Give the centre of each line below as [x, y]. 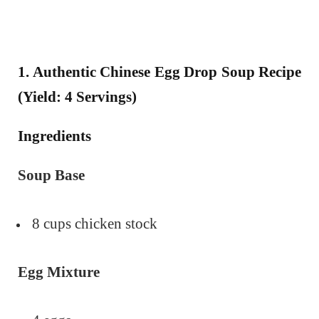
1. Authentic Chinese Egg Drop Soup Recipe [159, 72]
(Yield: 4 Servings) [77, 96]
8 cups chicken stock [95, 223]
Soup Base [51, 175]
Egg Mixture [59, 272]
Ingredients [54, 136]
